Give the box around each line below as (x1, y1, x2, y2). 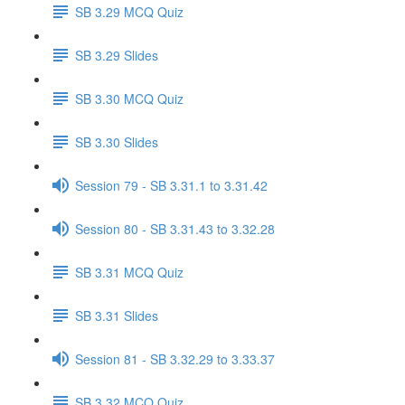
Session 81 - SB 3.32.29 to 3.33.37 (75, 349, 275, 368)
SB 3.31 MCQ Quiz (75, 262, 184, 281)
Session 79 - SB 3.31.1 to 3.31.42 (75, 175, 268, 194)
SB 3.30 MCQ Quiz (75, 89, 184, 108)
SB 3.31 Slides (75, 306, 158, 325)
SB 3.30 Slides (75, 132, 158, 151)
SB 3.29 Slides (75, 45, 158, 64)
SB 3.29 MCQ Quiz (75, 2, 184, 21)
